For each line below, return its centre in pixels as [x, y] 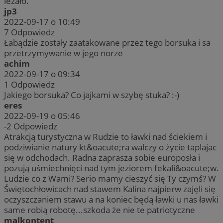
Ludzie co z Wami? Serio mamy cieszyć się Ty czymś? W [110, 178]
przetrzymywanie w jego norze [63, 53]
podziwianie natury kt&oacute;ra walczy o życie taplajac [110, 147]
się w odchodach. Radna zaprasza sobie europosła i [102, 157]
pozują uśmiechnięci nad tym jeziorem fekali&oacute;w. [111, 168]
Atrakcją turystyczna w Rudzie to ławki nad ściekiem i [106, 136]
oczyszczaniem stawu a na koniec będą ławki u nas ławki [111, 199]
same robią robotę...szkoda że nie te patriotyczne [100, 210]
